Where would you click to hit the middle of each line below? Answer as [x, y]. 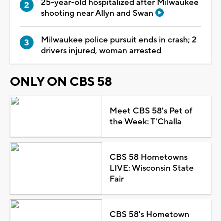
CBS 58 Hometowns [148, 157]
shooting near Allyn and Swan [98, 13]
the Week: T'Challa [145, 122]
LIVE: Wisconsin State [151, 168]
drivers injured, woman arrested [101, 51]
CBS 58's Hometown [149, 214]
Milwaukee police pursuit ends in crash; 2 [119, 40]
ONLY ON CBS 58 [61, 82]
